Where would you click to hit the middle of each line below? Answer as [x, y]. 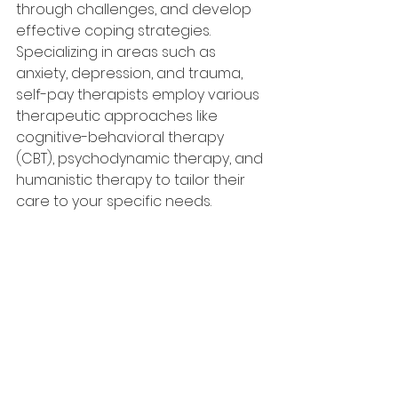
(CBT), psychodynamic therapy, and [141, 159]
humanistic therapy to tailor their [132, 180]
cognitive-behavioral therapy [122, 137]
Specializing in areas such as [118, 52]
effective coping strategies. [115, 31]
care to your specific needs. [114, 201]
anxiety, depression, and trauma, [131, 73]
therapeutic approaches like [119, 116]
